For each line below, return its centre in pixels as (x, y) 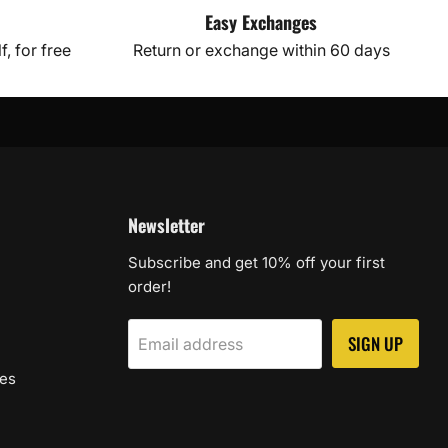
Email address (191, 344)
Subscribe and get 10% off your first (257, 262)
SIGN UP (376, 343)
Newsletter (167, 225)
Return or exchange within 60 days (261, 50)
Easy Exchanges (261, 22)
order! (150, 286)
